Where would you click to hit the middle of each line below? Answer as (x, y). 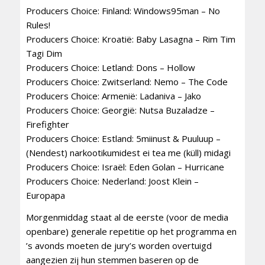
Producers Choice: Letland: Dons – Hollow (110, 68)
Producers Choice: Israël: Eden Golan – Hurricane (125, 167)
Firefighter (47, 125)
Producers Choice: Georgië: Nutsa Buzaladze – (120, 110)
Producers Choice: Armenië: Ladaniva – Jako (113, 96)
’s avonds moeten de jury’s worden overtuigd (119, 246)
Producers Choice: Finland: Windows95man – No (123, 11)
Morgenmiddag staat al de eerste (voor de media (127, 217)
